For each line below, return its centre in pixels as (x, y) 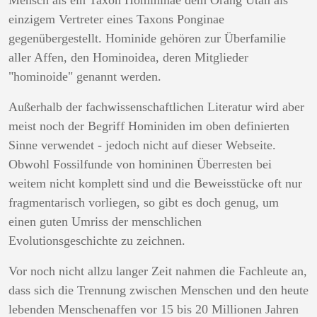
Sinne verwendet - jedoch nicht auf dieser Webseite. (142, 145)
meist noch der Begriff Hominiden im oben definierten (149, 126)
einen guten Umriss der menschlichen (105, 221)
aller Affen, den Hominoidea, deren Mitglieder (128, 57)
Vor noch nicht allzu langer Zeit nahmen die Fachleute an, (158, 271)
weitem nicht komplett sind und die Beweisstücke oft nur (155, 183)
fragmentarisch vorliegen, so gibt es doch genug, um (144, 202)
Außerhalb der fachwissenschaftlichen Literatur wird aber (156, 107)
